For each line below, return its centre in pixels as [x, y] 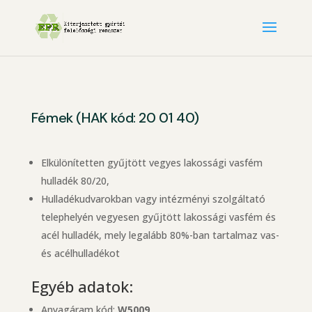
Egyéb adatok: [82, 286]
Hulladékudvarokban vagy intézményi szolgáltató [153, 199]
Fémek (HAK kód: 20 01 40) [115, 118]
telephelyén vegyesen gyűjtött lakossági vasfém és [158, 217]
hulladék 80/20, [75, 181]
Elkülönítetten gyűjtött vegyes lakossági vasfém [151, 163]
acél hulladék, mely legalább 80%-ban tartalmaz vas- [160, 235]
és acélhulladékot [80, 253]
